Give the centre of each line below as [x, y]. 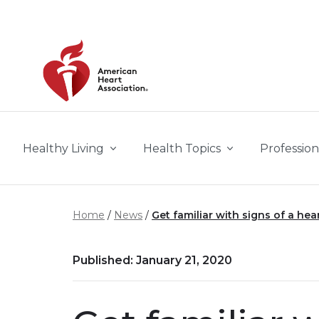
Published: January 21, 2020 [152, 260]
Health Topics [182, 148]
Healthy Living [63, 148]
